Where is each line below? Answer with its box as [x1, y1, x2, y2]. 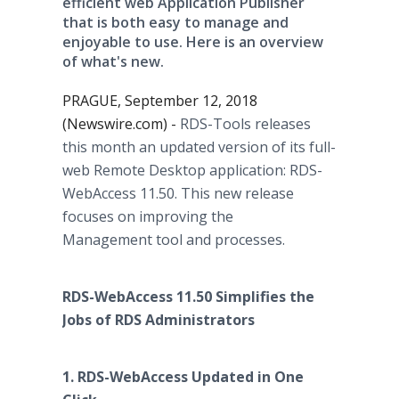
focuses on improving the [62, 207, 233, 226]
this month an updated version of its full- [62, 137, 336, 157]
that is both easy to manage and [62, 12, 289, 32]
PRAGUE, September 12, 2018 [62, 91, 257, 110]
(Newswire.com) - [62, 114, 180, 134]
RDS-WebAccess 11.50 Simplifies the [62, 287, 314, 306]
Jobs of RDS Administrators [62, 310, 255, 330]
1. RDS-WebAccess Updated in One [62, 367, 304, 387]
